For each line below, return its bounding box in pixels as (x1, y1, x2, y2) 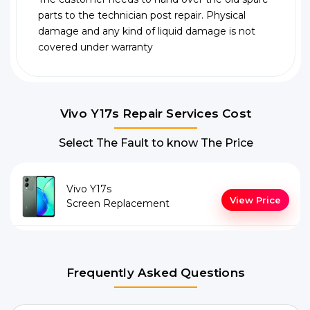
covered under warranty (38, 41, 153, 54)
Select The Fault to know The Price (58, 136, 253, 150)
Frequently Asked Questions (66, 266, 246, 280)
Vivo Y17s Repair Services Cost (60, 107, 251, 121)
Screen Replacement (66, 197, 170, 210)
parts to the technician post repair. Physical (38, 9, 246, 22)
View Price (230, 194, 281, 206)
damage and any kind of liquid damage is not (38, 25, 255, 38)
